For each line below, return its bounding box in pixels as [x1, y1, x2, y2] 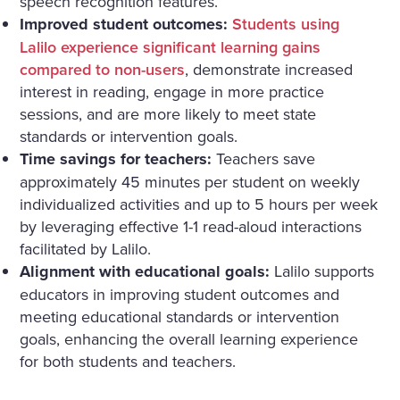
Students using [232, 12, 340, 36]
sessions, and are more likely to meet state [20, 103, 317, 126]
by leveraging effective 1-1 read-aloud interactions [20, 215, 362, 238]
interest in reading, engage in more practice [20, 80, 325, 104]
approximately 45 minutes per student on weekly [20, 171, 361, 194]
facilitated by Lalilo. [20, 237, 152, 261]
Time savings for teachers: [20, 147, 212, 171]
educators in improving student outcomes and [20, 283, 340, 306]
